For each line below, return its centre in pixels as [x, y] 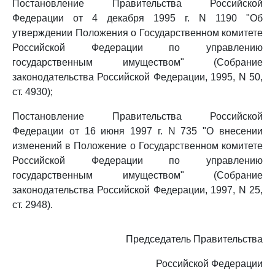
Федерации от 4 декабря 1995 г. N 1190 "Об [137, 18]
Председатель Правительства [194, 239]
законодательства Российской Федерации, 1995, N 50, [137, 77]
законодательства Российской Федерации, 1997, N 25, [137, 190]
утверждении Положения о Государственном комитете [137, 33]
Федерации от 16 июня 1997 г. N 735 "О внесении [137, 131]
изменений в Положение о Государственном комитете [137, 146]
